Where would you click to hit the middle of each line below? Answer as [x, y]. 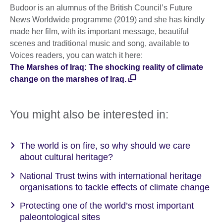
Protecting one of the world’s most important [107, 205]
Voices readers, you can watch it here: [76, 55]
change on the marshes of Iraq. [68, 79]
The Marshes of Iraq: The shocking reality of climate [107, 67]
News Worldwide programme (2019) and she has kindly [107, 20]
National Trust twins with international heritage [111, 176]
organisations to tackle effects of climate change [115, 187]
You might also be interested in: [89, 115]
